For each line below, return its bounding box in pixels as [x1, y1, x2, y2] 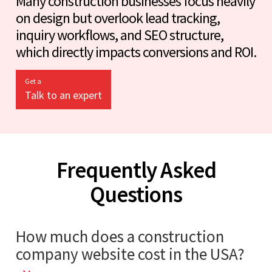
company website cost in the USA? [16, 243, 245, 264]
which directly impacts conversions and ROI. [16, 42, 256, 61]
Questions [90, 180, 182, 208]
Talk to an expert [25, 87, 102, 102]
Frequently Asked [56, 155, 216, 184]
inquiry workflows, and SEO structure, [16, 25, 223, 44]
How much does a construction [16, 225, 224, 246]
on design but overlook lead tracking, [16, 8, 220, 27]
